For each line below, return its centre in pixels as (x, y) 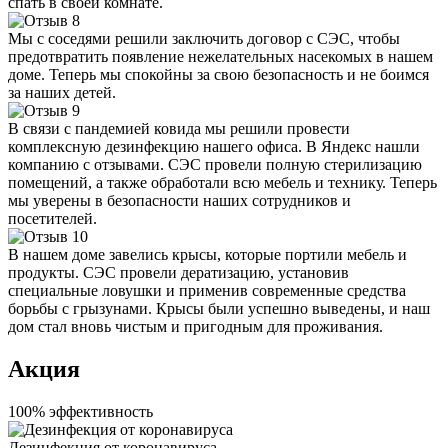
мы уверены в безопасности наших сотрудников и (179, 200)
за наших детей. (62, 92)
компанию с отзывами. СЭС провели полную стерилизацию (215, 164)
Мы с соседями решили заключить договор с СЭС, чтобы (204, 38)
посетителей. (52, 218)
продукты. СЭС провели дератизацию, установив (178, 272)
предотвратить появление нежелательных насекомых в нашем (220, 56)
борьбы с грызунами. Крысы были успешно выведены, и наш (219, 308)
